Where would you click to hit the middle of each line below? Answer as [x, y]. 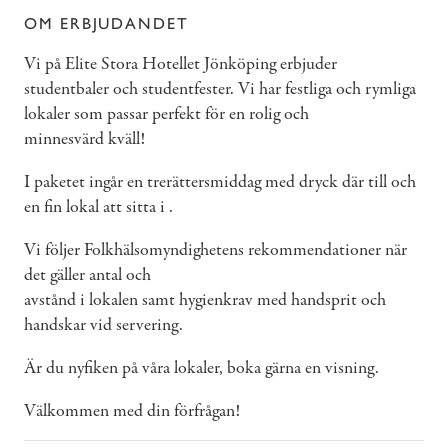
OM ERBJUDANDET [106, 23]
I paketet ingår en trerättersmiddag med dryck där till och [220, 182]
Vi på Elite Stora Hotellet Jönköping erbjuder [180, 64]
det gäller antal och [87, 275]
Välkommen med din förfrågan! [132, 411]
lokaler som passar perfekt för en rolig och [166, 114]
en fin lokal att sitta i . [98, 207]
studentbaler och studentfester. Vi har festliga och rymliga [220, 89]
